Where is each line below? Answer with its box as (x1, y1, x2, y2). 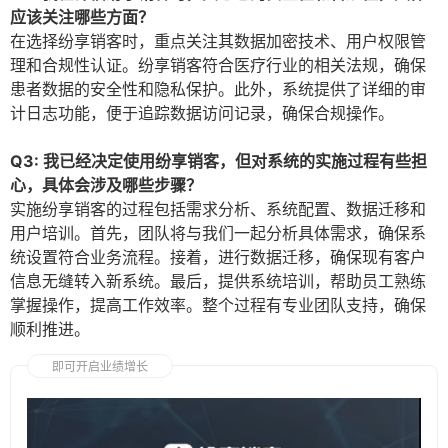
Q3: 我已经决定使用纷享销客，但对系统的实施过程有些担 (10, 151, 427, 172)
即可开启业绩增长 (52, 359, 148, 375)
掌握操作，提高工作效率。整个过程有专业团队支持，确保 (10, 295, 426, 316)
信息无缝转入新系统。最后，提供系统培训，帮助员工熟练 (10, 271, 426, 292)
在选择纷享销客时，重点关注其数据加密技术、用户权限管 (10, 31, 426, 52)
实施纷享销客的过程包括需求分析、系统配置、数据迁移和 (10, 199, 426, 220)
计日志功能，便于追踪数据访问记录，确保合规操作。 (10, 103, 394, 124)
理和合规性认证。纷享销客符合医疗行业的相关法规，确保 (10, 55, 426, 76)
